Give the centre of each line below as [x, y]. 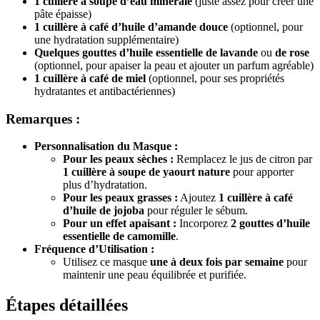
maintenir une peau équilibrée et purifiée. [155, 275]
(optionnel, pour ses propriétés [215, 78]
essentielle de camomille [119, 236]
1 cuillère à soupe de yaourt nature [146, 172]
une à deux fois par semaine [217, 262]
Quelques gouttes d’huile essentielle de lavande [146, 52]
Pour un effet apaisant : [120, 224]
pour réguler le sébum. [196, 211]
